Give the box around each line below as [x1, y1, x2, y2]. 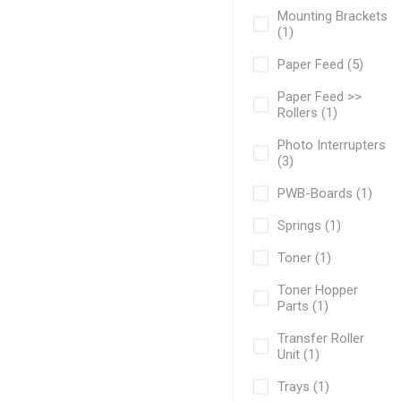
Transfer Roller [277, 329, 365, 346]
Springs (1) [277, 217, 342, 234]
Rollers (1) [277, 104, 338, 121]
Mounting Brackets [277, 7, 388, 24]
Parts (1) [277, 297, 329, 314]
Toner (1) [277, 249, 332, 266]
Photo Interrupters [277, 136, 387, 153]
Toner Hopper [277, 281, 359, 298]
